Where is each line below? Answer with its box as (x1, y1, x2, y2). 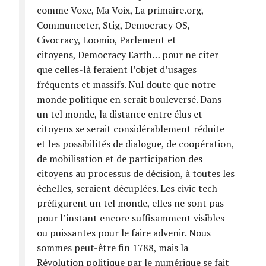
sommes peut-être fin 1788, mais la (37, 240, 189, 254)
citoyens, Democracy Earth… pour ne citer (37, 47, 219, 61)
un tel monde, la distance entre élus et (37, 107, 203, 121)
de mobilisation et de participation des (37, 151, 203, 165)
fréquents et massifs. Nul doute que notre (37, 77, 216, 91)
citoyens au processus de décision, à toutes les (37, 166, 235, 180)
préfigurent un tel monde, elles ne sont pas (37, 196, 224, 210)
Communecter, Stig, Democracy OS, (37, 18, 191, 31)
